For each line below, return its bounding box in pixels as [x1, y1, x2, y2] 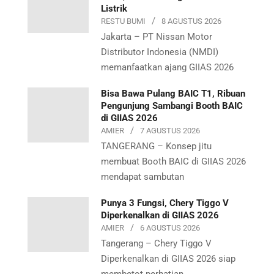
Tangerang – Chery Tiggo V [101, 237, 212, 249]
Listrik [101, 2, 127, 14]
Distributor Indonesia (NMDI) [101, 46, 218, 57]
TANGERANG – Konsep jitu [101, 140, 212, 152]
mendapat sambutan [101, 171, 184, 182]
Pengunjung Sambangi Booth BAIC [101, 100, 243, 111]
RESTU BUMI [101, 16, 146, 26]
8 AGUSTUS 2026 [161, 16, 221, 26]
